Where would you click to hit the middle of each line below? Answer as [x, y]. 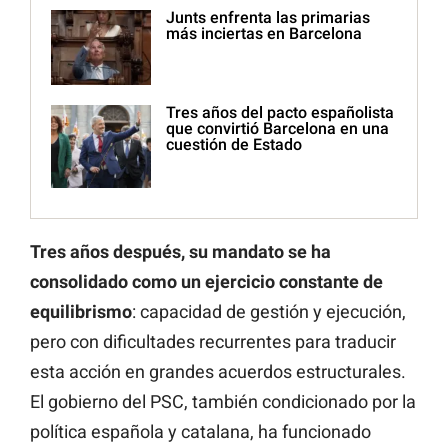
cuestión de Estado [234, 145]
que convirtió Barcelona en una [277, 129]
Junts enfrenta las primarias [268, 18]
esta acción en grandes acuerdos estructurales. [218, 372]
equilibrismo [81, 312]
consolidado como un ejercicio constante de [206, 282]
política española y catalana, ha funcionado [200, 432]
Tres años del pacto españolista [280, 113]
